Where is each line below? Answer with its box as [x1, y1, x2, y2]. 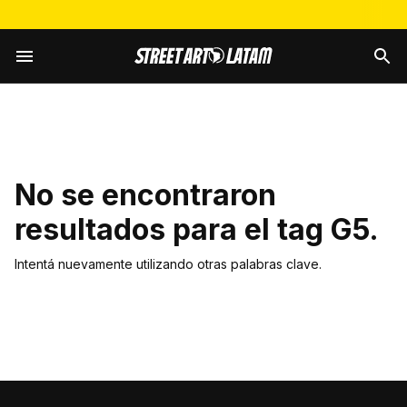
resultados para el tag [15, 212, 323, 247]
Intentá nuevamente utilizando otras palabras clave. [15, 256, 322, 273]
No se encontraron [15, 177, 276, 213]
